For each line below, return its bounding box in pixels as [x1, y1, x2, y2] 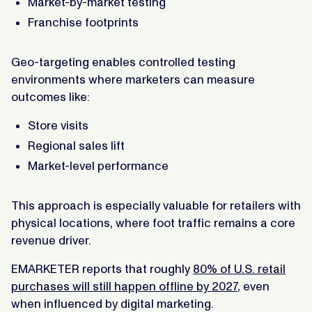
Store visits [28, 118, 88, 132]
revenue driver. [11, 233, 91, 247]
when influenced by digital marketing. [11, 296, 214, 311]
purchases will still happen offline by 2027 [11, 279, 237, 293]
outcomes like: [11, 89, 90, 104]
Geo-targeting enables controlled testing [11, 54, 235, 69]
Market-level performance [28, 158, 169, 173]
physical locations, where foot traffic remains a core [11, 215, 295, 230]
